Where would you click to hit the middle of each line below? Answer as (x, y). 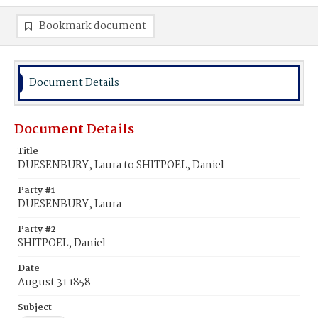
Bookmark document (93, 26)
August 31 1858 (54, 283)
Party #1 (36, 191)
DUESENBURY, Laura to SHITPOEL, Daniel (121, 165)
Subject (35, 308)
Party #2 (37, 230)
